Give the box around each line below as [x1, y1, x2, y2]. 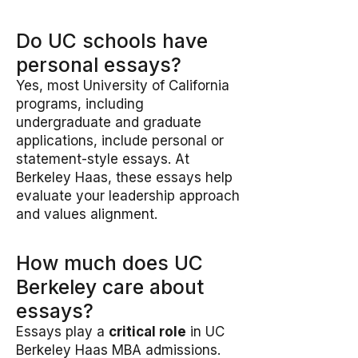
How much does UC [16, 251, 203, 275]
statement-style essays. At [16, 151, 189, 167]
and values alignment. [16, 206, 157, 222]
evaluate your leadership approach [16, 188, 240, 204]
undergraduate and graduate [16, 114, 201, 130]
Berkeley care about [16, 275, 204, 299]
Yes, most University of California [16, 78, 229, 93]
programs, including [16, 96, 144, 112]
